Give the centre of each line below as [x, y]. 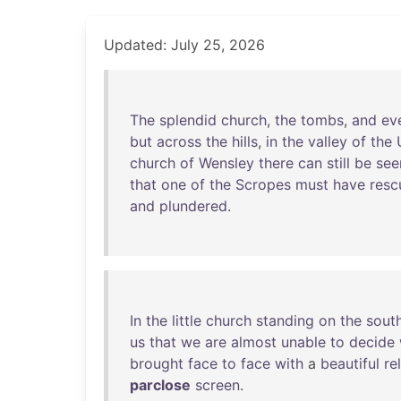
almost [254, 342]
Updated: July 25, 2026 [184, 45]
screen [218, 385]
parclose [160, 385]
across [179, 141]
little [187, 320]
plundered [193, 206]
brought [157, 363]
